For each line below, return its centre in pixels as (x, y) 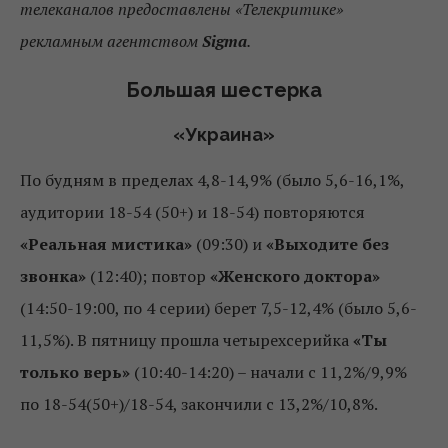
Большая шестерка (224, 90)
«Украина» (224, 135)
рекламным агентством (111, 41)
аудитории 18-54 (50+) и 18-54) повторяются (192, 212)
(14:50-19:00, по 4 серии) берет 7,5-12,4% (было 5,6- (218, 308)
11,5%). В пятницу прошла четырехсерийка (186, 340)
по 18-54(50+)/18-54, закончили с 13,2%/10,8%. (199, 404)
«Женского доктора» (295, 276)
